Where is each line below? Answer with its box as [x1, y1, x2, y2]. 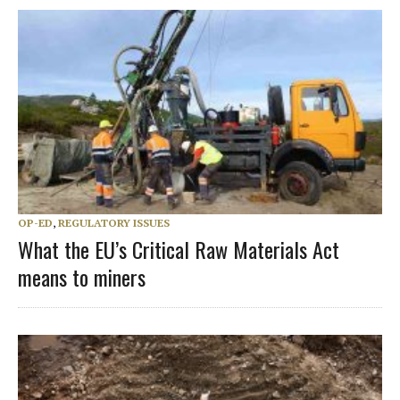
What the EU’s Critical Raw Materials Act [18, 233, 339, 266]
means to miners [18, 261, 146, 294]
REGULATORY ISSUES [58, 216, 170, 230]
